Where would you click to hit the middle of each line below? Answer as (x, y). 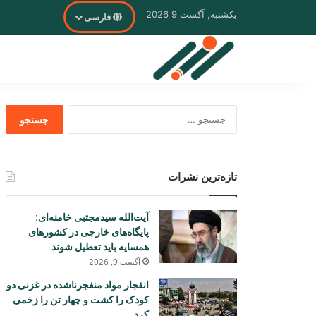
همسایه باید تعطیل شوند (100, 247)
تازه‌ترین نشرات (202, 177)
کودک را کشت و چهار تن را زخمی (81, 300)
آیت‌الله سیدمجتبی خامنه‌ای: (92, 217)
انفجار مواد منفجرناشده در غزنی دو (78, 285)
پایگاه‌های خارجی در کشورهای (89, 232)
